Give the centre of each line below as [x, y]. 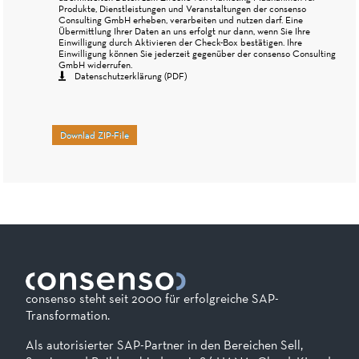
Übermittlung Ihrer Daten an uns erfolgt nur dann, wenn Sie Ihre [184, 31]
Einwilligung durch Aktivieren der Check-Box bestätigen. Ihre [180, 42]
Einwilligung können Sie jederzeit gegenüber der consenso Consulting [197, 53]
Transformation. [68, 316]
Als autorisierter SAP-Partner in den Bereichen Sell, [164, 345]
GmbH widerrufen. [95, 65]
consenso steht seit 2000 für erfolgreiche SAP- [152, 299]
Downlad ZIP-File [95, 135]
